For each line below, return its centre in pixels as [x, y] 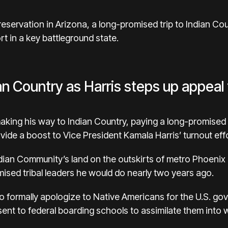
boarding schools [93, 211]
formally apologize [44, 197]
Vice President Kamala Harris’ [122, 135]
